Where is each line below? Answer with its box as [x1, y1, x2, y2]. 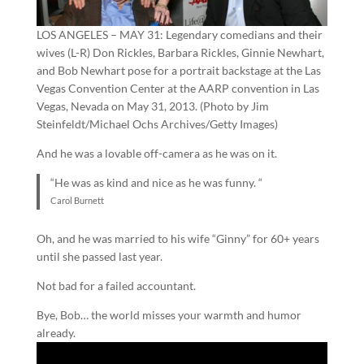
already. [36, 325, 76, 340]
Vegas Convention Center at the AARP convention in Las [36, 81, 319, 96]
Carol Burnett [50, 195, 105, 206]
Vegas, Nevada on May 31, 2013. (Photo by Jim [36, 99, 269, 114]
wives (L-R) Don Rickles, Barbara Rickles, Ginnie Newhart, [36, 45, 324, 60]
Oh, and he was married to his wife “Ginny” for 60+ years [36, 231, 319, 245]
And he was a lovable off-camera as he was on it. [36, 146, 277, 161]
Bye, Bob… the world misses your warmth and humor [36, 307, 301, 322]
